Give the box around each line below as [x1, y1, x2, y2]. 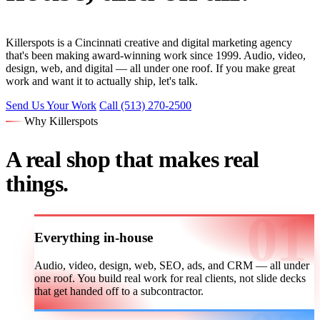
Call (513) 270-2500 [99, 99, 191, 111]
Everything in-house [34, 229, 153, 245]
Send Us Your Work [6, 99, 96, 111]
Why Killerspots [24, 114, 98, 127]
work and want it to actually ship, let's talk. [6, 74, 198, 87]
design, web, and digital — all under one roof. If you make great [6, 61, 295, 74]
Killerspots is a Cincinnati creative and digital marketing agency [6, 36, 292, 49]
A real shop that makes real [6, 146, 259, 172]
